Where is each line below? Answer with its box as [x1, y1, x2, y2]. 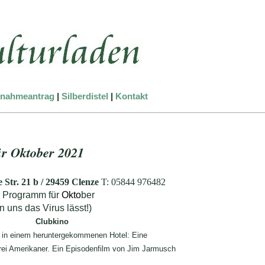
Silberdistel [61, 91, 108, 101]
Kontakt [115, 91, 148, 101]
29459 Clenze [46, 176, 102, 187]
